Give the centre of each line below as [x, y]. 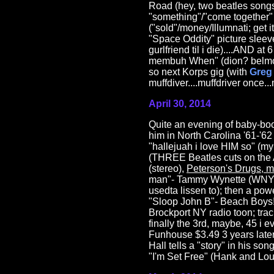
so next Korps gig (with [199, 72]
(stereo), [168, 169]
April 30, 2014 [180, 104]
